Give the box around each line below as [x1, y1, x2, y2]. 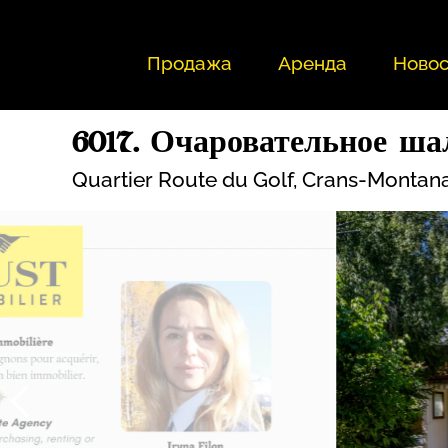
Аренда [277, 51, 347, 74]
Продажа [146, 51, 232, 74]
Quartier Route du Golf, [72, 167, 302, 193]
